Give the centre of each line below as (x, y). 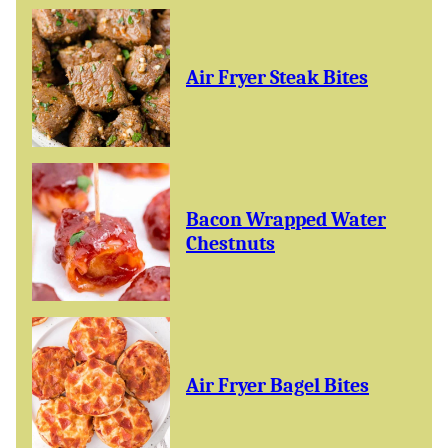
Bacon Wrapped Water (286, 219)
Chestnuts (230, 243)
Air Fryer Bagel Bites (277, 385)
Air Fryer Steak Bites (277, 77)
